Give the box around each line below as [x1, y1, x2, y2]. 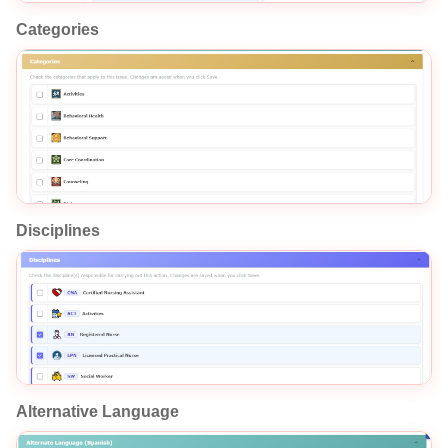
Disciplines [16, 222, 100, 240]
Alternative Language [16, 403, 179, 421]
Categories [16, 21, 99, 39]
